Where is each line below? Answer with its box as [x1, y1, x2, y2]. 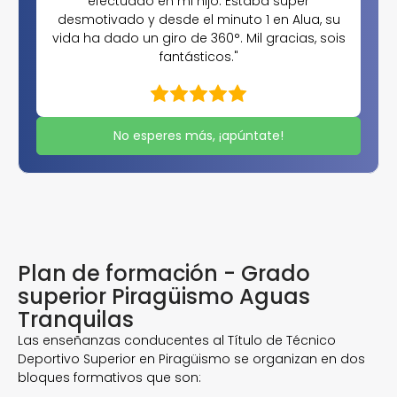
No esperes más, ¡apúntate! [113, 127, 284, 144]
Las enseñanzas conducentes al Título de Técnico [18, 331, 336, 349]
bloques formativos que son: [18, 369, 201, 386]
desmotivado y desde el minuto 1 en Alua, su [57, 11, 340, 28]
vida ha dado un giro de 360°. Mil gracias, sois [51, 29, 346, 47]
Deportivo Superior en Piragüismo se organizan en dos [18, 350, 365, 368]
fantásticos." [159, 48, 238, 66]
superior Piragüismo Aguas [18, 282, 310, 311]
